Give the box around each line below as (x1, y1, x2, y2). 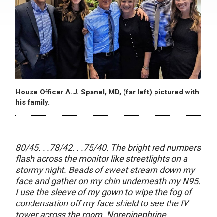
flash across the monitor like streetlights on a (15, 154, 187, 164)
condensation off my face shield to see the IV (15, 198, 188, 209)
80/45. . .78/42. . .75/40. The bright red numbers (15, 142, 201, 153)
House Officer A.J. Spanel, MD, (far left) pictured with (15, 88, 199, 97)
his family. (15, 98, 50, 107)
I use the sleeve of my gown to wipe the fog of (15, 187, 191, 198)
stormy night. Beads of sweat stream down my (15, 165, 195, 175)
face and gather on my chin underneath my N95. (15, 176, 201, 186)
